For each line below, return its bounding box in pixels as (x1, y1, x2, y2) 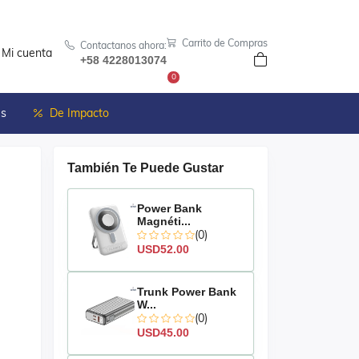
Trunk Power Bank (137, 285, 236, 298)
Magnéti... (137, 215, 191, 228)
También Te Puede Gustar (67, 161, 224, 175)
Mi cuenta (2, 45, 52, 60)
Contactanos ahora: (78, 38, 167, 51)
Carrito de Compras (179, 36, 268, 49)
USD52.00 (137, 243, 189, 256)
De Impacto (46, 106, 109, 120)
